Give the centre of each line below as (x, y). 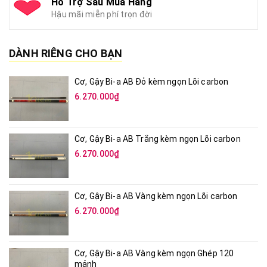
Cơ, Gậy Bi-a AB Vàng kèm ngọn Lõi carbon (156, 196)
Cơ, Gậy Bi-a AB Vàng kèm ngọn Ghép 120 (154, 253)
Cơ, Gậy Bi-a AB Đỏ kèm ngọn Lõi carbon (152, 81)
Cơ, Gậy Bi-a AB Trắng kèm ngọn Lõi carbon (158, 139)
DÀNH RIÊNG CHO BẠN (66, 53)
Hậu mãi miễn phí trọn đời (102, 14)
